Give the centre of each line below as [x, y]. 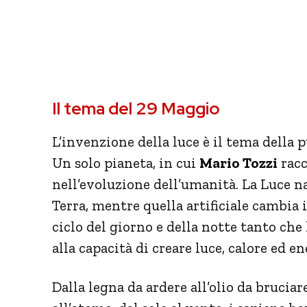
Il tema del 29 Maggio [136, 108]
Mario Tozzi [238, 162]
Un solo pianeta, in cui [126, 162]
